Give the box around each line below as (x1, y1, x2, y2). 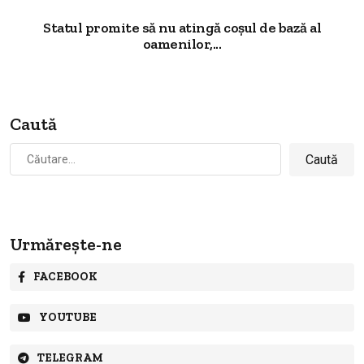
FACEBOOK (33, 269, 97, 284)
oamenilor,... (142, 34, 222, 53)
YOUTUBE (39, 310, 97, 324)
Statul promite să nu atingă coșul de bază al (43, 18, 321, 37)
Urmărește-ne (10, 232, 122, 255)
